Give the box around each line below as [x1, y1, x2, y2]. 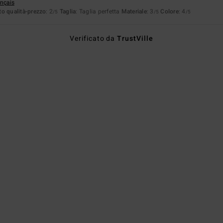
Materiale [121, 6, 147, 16]
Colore [160, 6, 179, 16]
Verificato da [69, 33, 117, 44]
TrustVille [117, 33, 154, 44]
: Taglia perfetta [76, 6, 121, 16]
